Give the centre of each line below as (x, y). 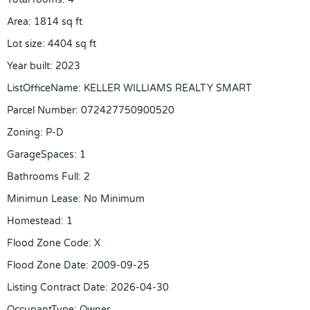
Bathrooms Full (43, 177)
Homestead (34, 221)
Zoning (24, 133)
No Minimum (114, 199)
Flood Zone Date (46, 265)
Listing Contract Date (56, 288)
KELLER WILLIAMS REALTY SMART (168, 88)
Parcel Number (41, 110)
